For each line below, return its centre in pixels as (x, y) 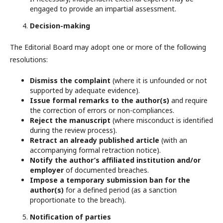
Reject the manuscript (70, 120)
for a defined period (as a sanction (120, 190)
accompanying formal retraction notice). (95, 150)
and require (188, 100)
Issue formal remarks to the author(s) (100, 100)
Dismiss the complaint (70, 80)
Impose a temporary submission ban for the (110, 180)
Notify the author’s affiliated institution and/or (115, 160)
